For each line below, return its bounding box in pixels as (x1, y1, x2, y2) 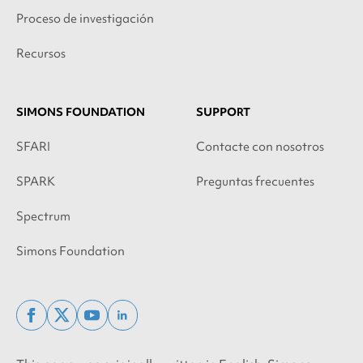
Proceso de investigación (16, 11, 154, 28)
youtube (91, 314, 141, 333)
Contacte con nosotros (196, 138, 324, 155)
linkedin (121, 314, 168, 333)
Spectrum (16, 207, 70, 224)
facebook (30, 314, 88, 333)
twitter (60, 334, 100, 352)
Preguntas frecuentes (196, 173, 314, 190)
